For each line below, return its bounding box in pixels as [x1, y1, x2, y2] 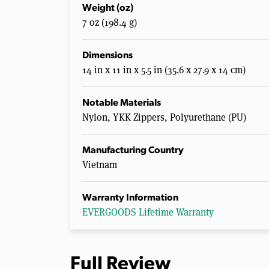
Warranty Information [82, 193, 178, 203]
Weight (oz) [82, 3, 133, 13]
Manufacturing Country [82, 145, 184, 156]
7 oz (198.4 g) [82, 16, 137, 29]
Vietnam [82, 158, 117, 171]
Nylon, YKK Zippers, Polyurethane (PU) [82, 110, 246, 124]
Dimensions [82, 50, 133, 61]
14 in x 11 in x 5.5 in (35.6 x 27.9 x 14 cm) [82, 63, 246, 76]
